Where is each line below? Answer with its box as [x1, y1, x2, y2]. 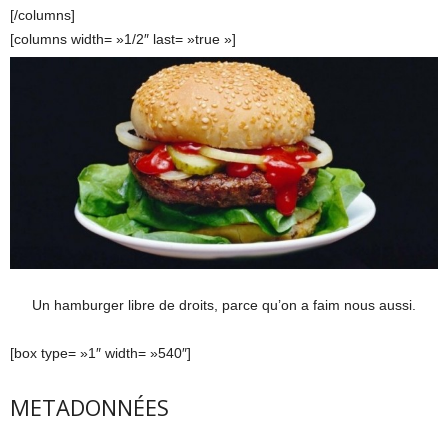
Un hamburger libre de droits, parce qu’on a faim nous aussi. [32, 296, 416, 313]
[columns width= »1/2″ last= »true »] [10, 30, 236, 47]
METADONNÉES [10, 391, 169, 422]
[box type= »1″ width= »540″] [10, 344, 191, 361]
